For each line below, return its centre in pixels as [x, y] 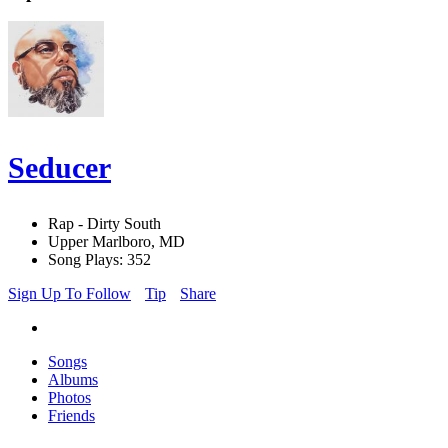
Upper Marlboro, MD [116, 242]
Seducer [59, 168]
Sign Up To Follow [69, 294]
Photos [69, 398]
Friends [71, 416]
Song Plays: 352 [99, 260]
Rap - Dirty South [104, 224]
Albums [73, 380]
